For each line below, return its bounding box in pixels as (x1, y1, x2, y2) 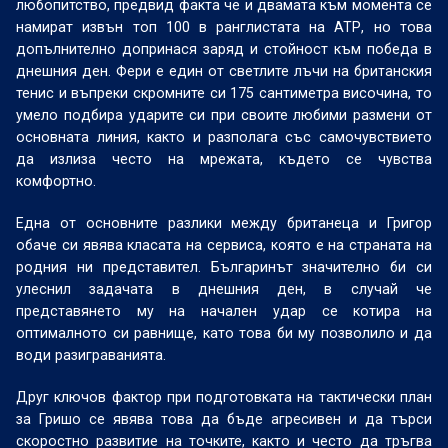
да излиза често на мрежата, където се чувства (16, 151, 432, 167)
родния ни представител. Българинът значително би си (16, 259, 432, 275)
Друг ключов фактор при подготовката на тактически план (16, 389, 432, 405)
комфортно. (16, 173, 97, 189)
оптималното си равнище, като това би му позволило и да (16, 325, 432, 341)
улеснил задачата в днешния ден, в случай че (16, 281, 432, 297)
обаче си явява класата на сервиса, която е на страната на (16, 237, 432, 253)
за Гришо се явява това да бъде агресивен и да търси (16, 411, 432, 427)
